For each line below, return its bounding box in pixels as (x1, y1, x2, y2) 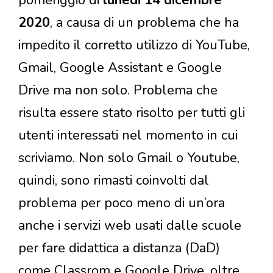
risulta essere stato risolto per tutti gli (18, 103, 245, 122)
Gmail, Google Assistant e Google (18, 58, 222, 77)
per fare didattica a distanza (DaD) (18, 238, 220, 257)
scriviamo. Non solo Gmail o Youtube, (18, 148, 239, 167)
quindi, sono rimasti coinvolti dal (18, 171, 209, 190)
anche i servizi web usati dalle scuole (18, 216, 241, 235)
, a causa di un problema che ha (50, 13, 239, 32)
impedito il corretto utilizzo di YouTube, (18, 35, 250, 54)
